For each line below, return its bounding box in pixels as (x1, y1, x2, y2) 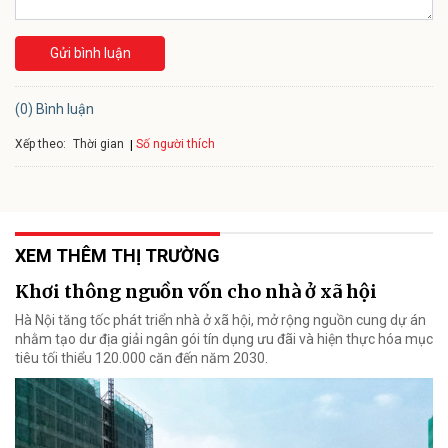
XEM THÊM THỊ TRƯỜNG (15, 245, 220, 267)
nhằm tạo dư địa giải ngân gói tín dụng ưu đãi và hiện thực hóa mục (15, 331, 433, 348)
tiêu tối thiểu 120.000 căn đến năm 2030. (15, 350, 268, 367)
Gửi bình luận (49, 45, 131, 62)
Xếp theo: (15, 136, 66, 151)
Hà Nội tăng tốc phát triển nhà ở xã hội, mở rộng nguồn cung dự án (15, 312, 426, 329)
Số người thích (136, 137, 215, 152)
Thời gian (73, 137, 124, 152)
